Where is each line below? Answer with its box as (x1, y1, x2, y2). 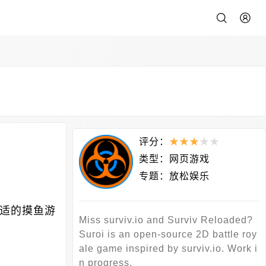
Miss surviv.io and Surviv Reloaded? (79, 215, 253, 226)
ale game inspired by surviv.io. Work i (79, 243, 258, 254)
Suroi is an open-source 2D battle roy (79, 229, 257, 240)
